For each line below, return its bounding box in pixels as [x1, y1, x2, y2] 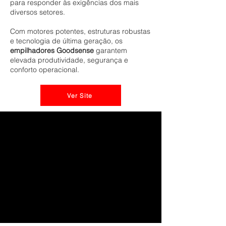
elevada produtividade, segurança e [10, 55, 128, 65]
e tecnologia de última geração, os [10, 36, 123, 45]
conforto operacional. [10, 65, 79, 74]
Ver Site [67, 91, 93, 99]
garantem [94, 46, 127, 55]
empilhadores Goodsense [10, 46, 94, 55]
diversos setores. [10, 8, 65, 17]
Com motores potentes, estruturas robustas [10, 27, 150, 36]
